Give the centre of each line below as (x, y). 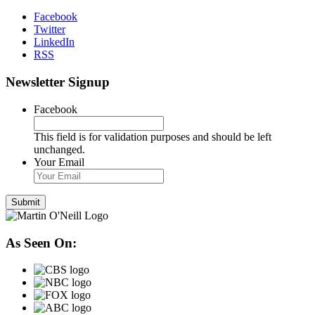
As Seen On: (41, 243)
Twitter (50, 30)
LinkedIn (54, 42)
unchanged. (59, 149)
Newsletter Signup (58, 82)
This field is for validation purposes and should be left (153, 136)
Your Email (59, 162)
